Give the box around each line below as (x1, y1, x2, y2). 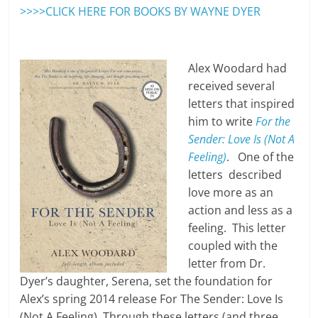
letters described (188, 167, 283, 183)
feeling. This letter (188, 220, 287, 236)
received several (188, 78, 275, 94)
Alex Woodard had (188, 60, 287, 77)
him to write (188, 114, 256, 130)
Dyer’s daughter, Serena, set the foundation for (20, 273, 273, 290)
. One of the (226, 149, 295, 165)
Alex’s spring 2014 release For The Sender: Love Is (20, 291, 284, 307)
